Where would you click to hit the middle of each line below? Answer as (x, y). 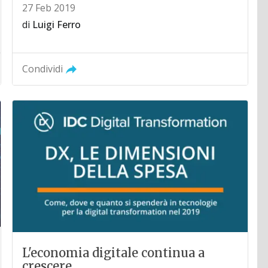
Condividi (43, 68)
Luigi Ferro (57, 24)
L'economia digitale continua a (114, 253)
